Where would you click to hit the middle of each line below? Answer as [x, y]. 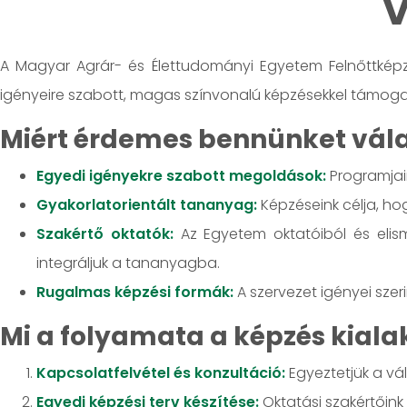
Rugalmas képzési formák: [135, 293]
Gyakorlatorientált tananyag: [147, 205]
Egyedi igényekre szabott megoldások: [181, 176]
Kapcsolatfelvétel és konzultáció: [161, 373]
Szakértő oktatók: [105, 234]
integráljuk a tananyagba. [128, 263]
